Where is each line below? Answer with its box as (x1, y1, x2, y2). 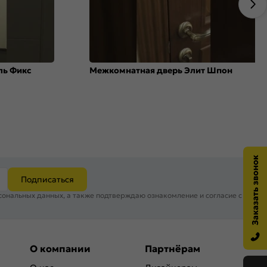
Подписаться (21, 174, 74, 185)
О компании (30, 242, 91, 254)
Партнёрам (145, 242, 200, 254)
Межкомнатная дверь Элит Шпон (89, 65, 232, 76)
